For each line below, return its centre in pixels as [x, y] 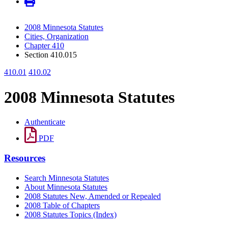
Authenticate [45, 122]
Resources [25, 158]
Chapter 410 [44, 46]
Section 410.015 [51, 55]
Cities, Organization [56, 37]
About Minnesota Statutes [66, 187]
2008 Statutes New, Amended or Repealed [93, 196]
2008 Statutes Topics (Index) [70, 214]
